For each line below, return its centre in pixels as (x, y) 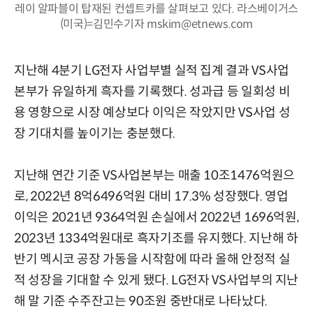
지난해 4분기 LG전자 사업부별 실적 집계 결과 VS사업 (152, 71)
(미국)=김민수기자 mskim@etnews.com (156, 24)
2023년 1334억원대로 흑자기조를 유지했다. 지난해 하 (156, 239)
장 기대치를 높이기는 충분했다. (95, 134)
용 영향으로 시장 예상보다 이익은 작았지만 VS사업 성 (152, 113)
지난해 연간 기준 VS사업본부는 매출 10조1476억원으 (154, 176)
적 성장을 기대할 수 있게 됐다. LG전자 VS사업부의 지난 (156, 281)
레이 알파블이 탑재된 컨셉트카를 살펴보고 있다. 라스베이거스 (156, 9)
